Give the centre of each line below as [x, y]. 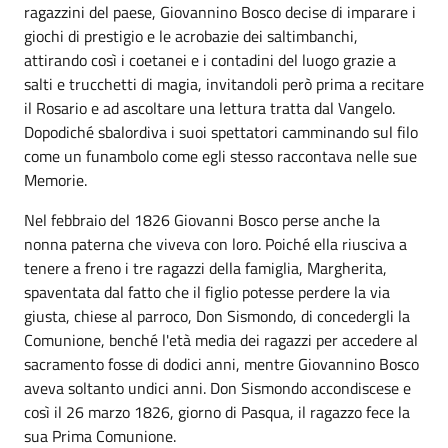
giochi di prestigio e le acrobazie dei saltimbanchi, [191, 36]
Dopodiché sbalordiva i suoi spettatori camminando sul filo [221, 132]
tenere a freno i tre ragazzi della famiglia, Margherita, [205, 268]
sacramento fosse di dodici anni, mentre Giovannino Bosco [221, 364]
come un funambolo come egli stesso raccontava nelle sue [220, 156]
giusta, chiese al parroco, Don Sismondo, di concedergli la [217, 316]
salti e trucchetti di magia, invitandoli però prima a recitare [224, 84]
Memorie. [55, 180]
